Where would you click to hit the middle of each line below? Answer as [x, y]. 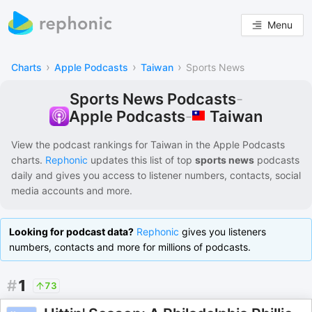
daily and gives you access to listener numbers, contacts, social [156, 175]
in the [196, 145]
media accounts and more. [72, 190]
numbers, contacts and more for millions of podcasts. [130, 247]
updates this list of [131, 160]
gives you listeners [223, 232]
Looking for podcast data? [71, 232]
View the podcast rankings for [79, 145]
